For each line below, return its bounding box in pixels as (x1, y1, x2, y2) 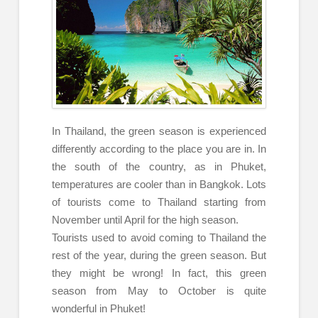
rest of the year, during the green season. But (51, 249, 267, 262)
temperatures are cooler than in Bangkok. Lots (51, 178, 267, 191)
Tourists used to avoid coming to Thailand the (51, 231, 267, 244)
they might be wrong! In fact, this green (51, 267, 267, 280)
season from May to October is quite (51, 285, 267, 297)
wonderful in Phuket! (51, 302, 146, 315)
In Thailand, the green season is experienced (51, 125, 267, 138)
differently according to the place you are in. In (51, 143, 267, 155)
